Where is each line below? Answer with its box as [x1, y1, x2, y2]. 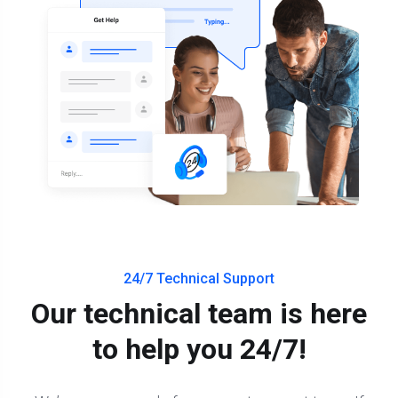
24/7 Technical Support [123, 270, 275, 288]
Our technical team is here [31, 297, 367, 331]
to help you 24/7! [92, 332, 306, 367]
